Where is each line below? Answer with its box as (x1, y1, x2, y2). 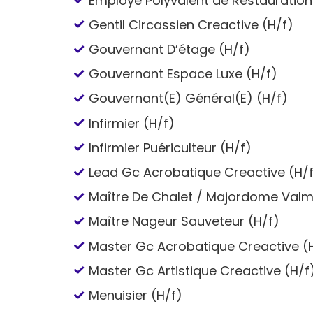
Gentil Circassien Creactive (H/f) (89, 15, 294, 34)
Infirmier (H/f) (89, 114, 175, 132)
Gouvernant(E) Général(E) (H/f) (89, 89, 289, 108)
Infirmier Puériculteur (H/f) (89, 138, 252, 156)
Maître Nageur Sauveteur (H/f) (89, 212, 280, 231)
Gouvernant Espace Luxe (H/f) (89, 65, 278, 83)
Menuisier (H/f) (89, 286, 183, 304)
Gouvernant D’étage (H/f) (89, 41, 251, 59)
